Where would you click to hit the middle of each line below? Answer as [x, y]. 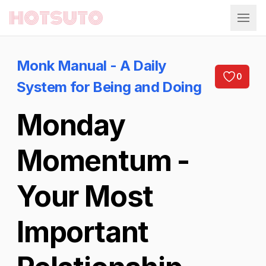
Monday [71, 125]
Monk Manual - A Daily [91, 66]
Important [83, 232]
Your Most [85, 196]
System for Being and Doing [109, 87]
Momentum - [103, 161]
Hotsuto [26, 23]
